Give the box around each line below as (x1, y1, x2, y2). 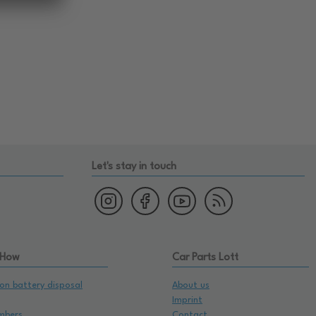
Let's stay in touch (92, 162, 176, 173)
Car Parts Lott (172, 253, 238, 264)
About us (172, 281, 209, 291)
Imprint (172, 296, 202, 305)
